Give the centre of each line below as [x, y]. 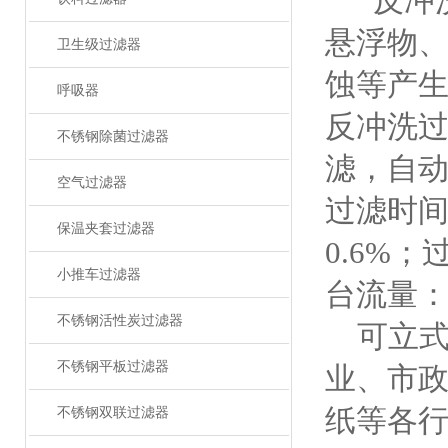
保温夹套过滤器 [105, 228]
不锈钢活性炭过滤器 [119, 320]
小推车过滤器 [98, 274]
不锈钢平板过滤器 [112, 366]
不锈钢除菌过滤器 [112, 136]
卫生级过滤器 [98, 44]
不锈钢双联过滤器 [112, 412]
